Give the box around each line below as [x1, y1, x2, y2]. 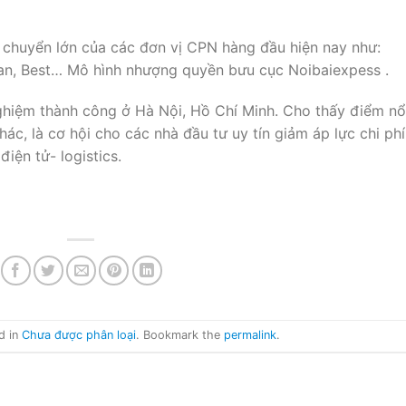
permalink [223, 327, 276, 342]
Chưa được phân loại [21, 327, 136, 342]
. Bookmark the [135, 327, 224, 342]
